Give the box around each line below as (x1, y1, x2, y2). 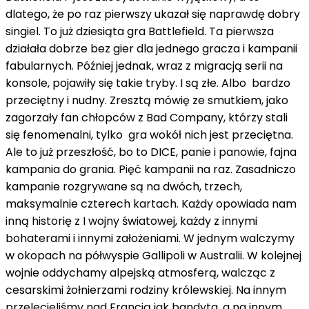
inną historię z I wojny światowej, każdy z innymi (6, 212, 257, 229)
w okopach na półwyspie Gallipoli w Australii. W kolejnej (6, 247, 301, 263)
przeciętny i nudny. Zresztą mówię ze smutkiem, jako (6, 92, 288, 108)
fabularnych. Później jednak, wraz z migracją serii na (6, 57, 283, 74)
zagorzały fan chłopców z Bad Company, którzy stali (6, 109, 288, 126)
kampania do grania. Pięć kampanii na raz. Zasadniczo (6, 161, 296, 177)
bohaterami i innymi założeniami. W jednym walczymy (6, 230, 295, 246)
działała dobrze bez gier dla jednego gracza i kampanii (6, 40, 297, 57)
